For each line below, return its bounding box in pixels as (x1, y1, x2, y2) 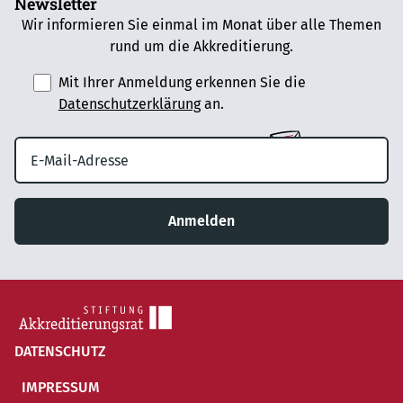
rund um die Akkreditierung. (110, 38, 293, 56)
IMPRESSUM (21, 379, 100, 397)
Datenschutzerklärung (58, 95, 201, 113)
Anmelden (168, 212, 235, 230)
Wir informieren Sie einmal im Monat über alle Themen (22, 16, 381, 34)
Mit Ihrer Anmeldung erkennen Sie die (58, 74, 306, 92)
